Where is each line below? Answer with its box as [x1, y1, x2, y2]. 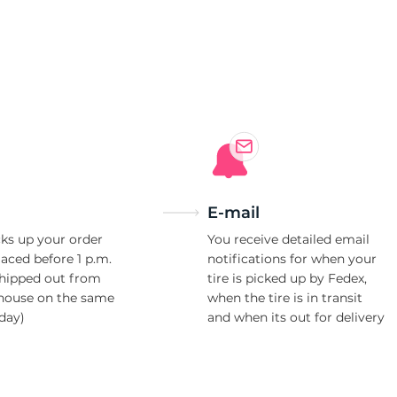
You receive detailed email [207, 231, 370, 247]
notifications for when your [207, 251, 377, 267]
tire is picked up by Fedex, [207, 270, 367, 286]
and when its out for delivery [207, 309, 385, 325]
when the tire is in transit [207, 290, 362, 306]
